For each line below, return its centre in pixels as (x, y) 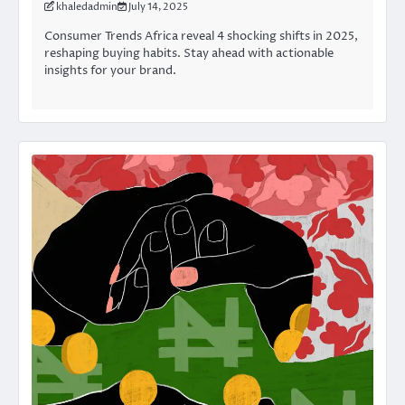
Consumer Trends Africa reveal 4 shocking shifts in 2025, (201, 36)
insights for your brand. (110, 70)
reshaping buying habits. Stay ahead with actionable (189, 53)
